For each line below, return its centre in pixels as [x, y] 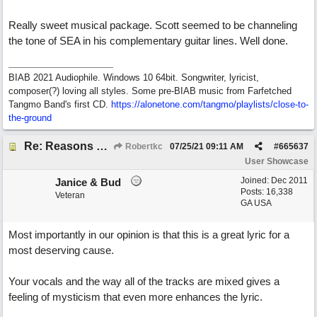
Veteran [70, 195]
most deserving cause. [61, 250]
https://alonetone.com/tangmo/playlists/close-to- [210, 104]
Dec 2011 [289, 180]
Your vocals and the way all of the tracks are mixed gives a [144, 281]
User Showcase [277, 161]
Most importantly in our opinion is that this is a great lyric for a [149, 235]
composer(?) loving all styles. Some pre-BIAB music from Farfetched [150, 91]
